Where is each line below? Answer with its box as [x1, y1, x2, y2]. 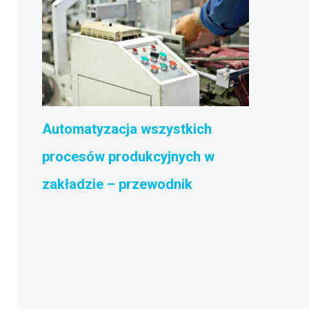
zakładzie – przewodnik [42, 176, 192, 192]
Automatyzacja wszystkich [42, 121, 212, 137]
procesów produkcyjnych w [42, 148, 215, 165]
